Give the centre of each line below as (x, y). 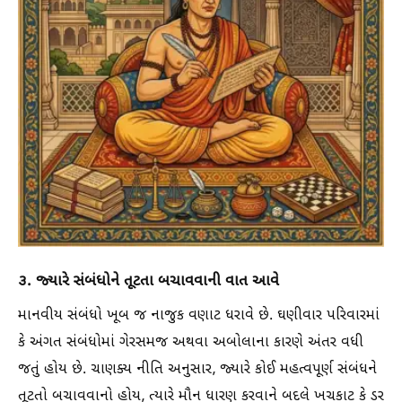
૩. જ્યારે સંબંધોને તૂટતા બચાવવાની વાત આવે (149, 281)
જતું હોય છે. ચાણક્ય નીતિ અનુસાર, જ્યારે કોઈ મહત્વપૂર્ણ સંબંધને (197, 370)
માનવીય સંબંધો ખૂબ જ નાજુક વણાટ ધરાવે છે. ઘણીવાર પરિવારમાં (199, 316)
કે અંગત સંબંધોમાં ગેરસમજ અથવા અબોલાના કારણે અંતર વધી (191, 343)
